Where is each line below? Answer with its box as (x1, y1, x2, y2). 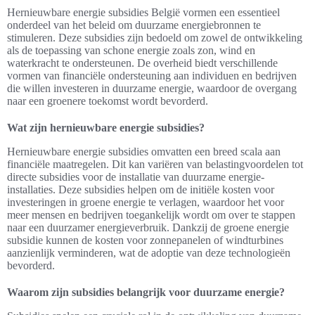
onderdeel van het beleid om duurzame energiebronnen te (7, 19, 261, 32)
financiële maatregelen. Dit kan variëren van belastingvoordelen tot (7, 158, 303, 171)
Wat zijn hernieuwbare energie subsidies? (7, 122, 205, 134)
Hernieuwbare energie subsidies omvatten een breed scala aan (7, 146, 281, 158)
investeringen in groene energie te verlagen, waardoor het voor (7, 196, 284, 209)
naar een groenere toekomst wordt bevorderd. (7, 95, 208, 108)
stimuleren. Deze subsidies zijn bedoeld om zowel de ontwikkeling (7, 32, 302, 44)
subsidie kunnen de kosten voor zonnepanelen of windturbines (7, 234, 283, 247)
